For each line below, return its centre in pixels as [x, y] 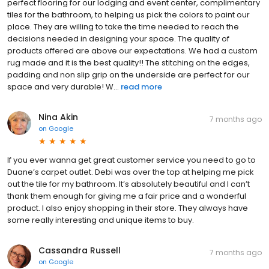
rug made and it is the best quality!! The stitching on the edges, [128, 62]
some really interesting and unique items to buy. [101, 220]
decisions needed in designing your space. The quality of [118, 38]
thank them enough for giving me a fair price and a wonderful [127, 196]
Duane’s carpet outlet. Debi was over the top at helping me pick [131, 172]
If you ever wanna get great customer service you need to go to [131, 160]
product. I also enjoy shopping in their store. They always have [128, 208]
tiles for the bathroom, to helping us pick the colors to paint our [128, 14]
